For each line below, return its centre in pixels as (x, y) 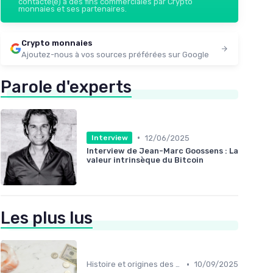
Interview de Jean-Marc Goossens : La (162, 151)
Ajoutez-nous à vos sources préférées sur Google (115, 54)
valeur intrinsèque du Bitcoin (145, 160)
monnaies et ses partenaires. (73, 9)
